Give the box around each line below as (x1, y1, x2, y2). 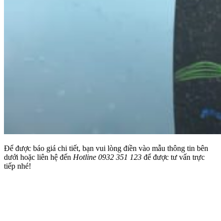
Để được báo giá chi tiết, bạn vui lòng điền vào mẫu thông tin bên (4, 144, 208, 152)
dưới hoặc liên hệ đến (4, 152, 73, 161)
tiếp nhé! (4, 161, 31, 170)
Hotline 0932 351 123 (73, 152, 142, 161)
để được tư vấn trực (142, 152, 205, 161)
